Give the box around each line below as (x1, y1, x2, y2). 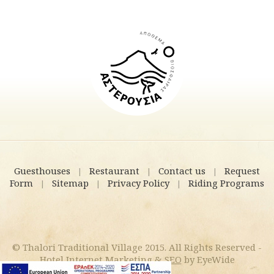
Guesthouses (14, 165, 70, 177)
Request (224, 165, 260, 177)
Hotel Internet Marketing (39, 253, 152, 266)
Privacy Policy (108, 177, 169, 190)
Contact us (158, 165, 206, 177)
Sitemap (52, 177, 89, 190)
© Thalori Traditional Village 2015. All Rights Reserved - (12, 241, 262, 254)
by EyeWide (181, 253, 235, 266)
